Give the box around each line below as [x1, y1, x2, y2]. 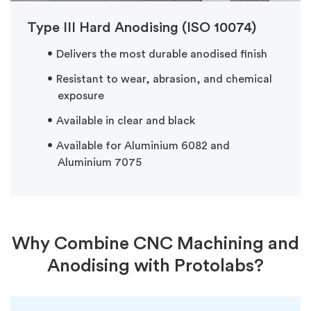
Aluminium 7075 [58, 156, 142, 168]
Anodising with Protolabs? [47, 256, 264, 275]
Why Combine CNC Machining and [12, 234, 299, 253]
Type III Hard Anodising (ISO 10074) [27, 20, 256, 35]
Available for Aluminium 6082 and [56, 140, 230, 151]
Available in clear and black [56, 115, 195, 126]
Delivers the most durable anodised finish [56, 48, 267, 60]
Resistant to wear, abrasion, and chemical [56, 73, 272, 85]
